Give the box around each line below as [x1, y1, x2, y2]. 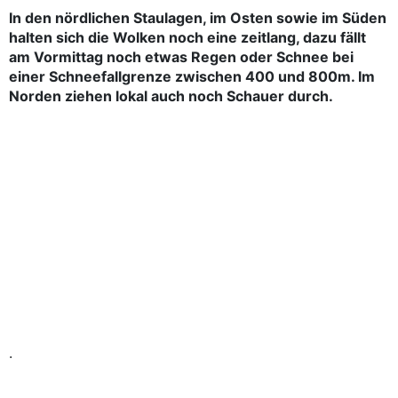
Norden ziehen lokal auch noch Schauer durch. [9, 87, 333, 105]
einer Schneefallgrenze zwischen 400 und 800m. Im [9, 68, 375, 85]
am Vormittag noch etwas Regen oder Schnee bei [9, 48, 354, 66]
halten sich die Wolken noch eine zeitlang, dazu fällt [9, 28, 366, 46]
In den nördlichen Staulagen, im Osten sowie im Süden [9, 9, 386, 27]
